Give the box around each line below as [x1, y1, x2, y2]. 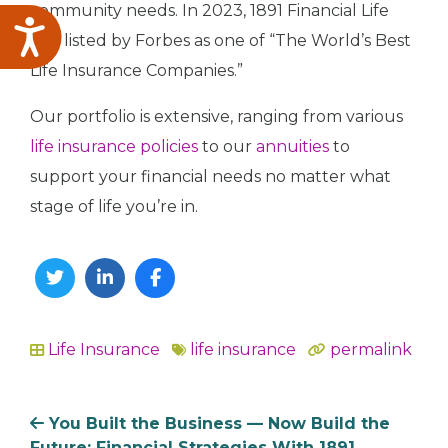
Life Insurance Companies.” [30, 61, 243, 81]
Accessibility [48, 19, 181, 46]
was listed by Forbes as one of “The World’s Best [30, 31, 411, 51]
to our [198, 137, 256, 157]
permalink [330, 340, 412, 360]
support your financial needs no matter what [30, 167, 391, 187]
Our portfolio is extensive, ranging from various [30, 107, 403, 127]
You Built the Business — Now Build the [44, 414, 390, 434]
